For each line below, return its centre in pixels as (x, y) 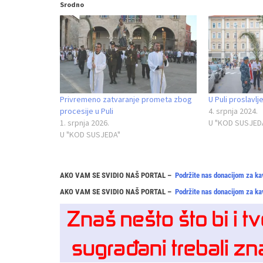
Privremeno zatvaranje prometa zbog (126, 100)
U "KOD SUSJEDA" (90, 135)
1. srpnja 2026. (85, 123)
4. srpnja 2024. (233, 111)
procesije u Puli (87, 111)
